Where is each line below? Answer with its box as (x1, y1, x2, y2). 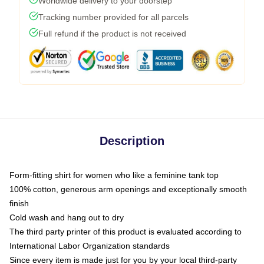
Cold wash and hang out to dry (9, 212, 124, 222)
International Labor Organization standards (9, 240, 170, 250)
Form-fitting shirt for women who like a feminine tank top (9, 170, 219, 180)
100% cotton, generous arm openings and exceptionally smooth (9, 184, 247, 194)
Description (100, 134, 164, 147)
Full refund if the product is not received (38, 28, 186, 38)
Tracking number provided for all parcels (38, 12, 189, 22)
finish (9, 198, 29, 208)
